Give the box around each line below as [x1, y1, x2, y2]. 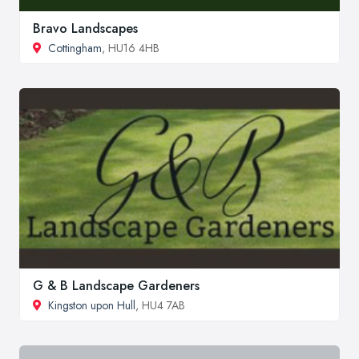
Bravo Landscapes [33, 19, 138, 38]
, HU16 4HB [102, 40, 159, 57]
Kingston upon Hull [48, 296, 135, 313]
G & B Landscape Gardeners [33, 276, 200, 295]
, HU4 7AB [135, 296, 185, 313]
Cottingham [48, 40, 102, 57]
